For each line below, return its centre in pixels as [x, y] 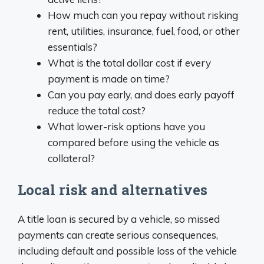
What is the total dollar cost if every [129, 62]
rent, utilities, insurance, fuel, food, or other [144, 31]
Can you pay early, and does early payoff [141, 94]
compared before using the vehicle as [133, 142]
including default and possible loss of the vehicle [127, 251]
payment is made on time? [109, 78]
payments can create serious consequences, [118, 235]
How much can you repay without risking [143, 15]
